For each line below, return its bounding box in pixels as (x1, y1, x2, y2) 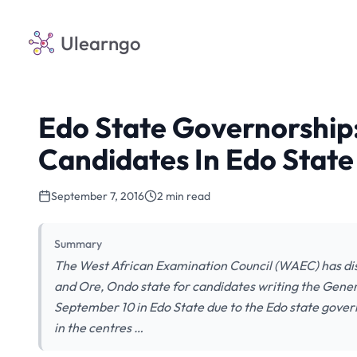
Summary (54, 237, 102, 251)
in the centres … (54, 320, 143, 335)
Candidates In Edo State (38, 141, 354, 177)
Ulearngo (61, 31, 141, 55)
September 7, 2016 (51, 189, 144, 203)
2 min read (157, 189, 210, 203)
